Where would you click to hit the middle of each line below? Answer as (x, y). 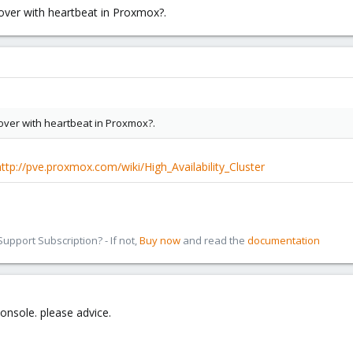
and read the (214, 240)
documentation (284, 240)
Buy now (160, 240)
